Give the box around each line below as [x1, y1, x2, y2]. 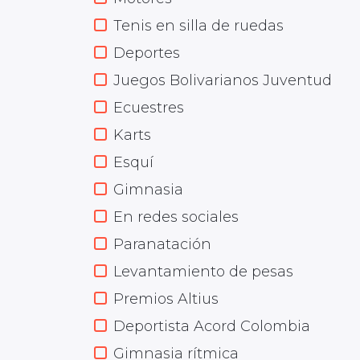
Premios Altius [113, 290, 219, 308]
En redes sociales [113, 208, 239, 226]
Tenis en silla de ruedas [113, 17, 284, 35]
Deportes [113, 44, 180, 62]
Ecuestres [113, 99, 184, 117]
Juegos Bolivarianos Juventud [113, 72, 332, 89]
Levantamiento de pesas [113, 263, 293, 280]
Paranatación [113, 235, 211, 253]
